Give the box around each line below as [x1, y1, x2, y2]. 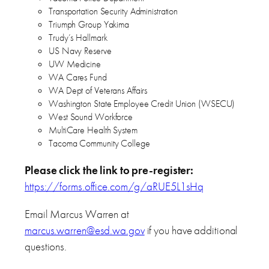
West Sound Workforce [49, 110, 133, 124]
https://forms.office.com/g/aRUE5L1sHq [25, 178, 204, 194]
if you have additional [144, 222, 238, 238]
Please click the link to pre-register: [25, 162, 194, 178]
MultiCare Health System [49, 124, 138, 137]
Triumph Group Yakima [49, 18, 129, 31]
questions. [25, 238, 67, 254]
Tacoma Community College [49, 137, 150, 150]
